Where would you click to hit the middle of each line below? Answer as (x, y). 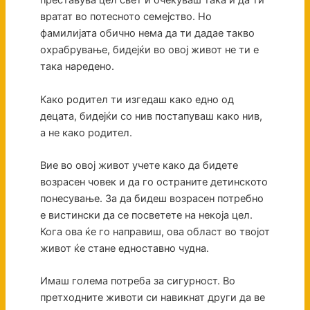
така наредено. (78, 67)
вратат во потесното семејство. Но (126, 17)
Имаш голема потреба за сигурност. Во (137, 281)
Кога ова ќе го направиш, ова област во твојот (155, 232)
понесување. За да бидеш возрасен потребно (152, 199)
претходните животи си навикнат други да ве (152, 298)
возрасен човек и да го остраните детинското (154, 182)
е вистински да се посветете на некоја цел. (146, 216)
